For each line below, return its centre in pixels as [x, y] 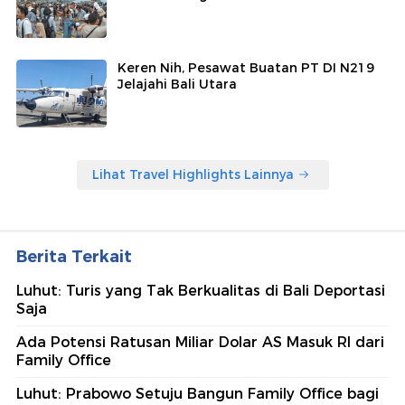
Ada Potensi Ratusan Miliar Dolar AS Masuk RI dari [200, 342]
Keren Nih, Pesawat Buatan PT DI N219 [246, 67]
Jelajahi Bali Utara [177, 84]
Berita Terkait [74, 256]
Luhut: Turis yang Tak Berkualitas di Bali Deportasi [201, 290]
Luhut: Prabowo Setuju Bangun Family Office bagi [198, 393]
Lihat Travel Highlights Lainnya [193, 174]
